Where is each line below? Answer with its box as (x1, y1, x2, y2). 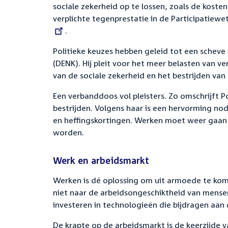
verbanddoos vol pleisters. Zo (68, 91, 178, 101)
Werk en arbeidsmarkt (53, 155, 149, 166)
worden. (53, 127, 84, 137)
